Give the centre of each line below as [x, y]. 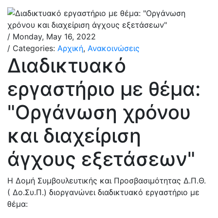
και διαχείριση [74, 136]
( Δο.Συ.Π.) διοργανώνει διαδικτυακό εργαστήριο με [103, 192]
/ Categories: [32, 48]
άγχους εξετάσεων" [101, 159]
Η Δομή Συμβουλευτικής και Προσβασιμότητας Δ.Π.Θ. [107, 181]
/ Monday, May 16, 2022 [52, 36]
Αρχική [70, 48]
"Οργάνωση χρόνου [99, 112]
